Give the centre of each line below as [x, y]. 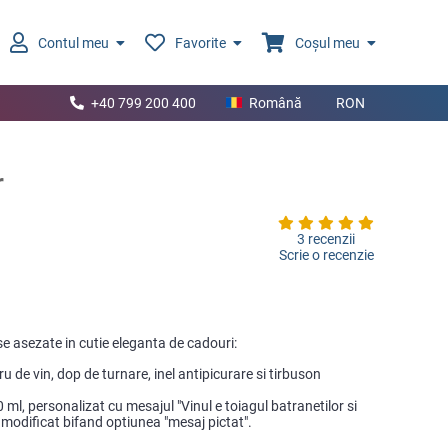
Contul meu [73, 42]
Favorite [200, 42]
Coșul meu [327, 42]
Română [275, 103]
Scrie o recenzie [326, 255]
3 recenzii [326, 239]
